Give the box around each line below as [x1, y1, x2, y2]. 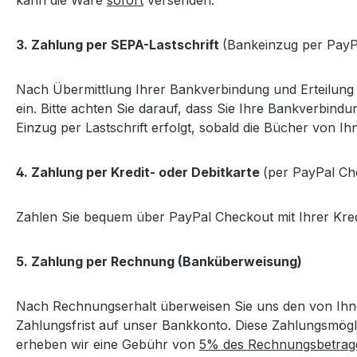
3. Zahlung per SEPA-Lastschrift [16, 36, 222, 53]
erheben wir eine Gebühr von [16, 335, 199, 352]
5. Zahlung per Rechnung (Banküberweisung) [16, 253, 305, 269]
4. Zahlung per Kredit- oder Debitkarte [16, 163, 263, 180]
